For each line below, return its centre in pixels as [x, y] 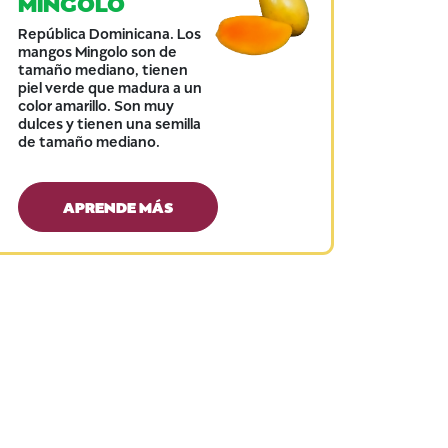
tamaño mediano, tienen [103, 68]
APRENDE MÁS [118, 205]
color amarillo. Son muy [96, 104]
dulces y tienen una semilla [110, 122]
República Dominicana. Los [110, 32]
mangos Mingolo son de [98, 50]
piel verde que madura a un [110, 86]
